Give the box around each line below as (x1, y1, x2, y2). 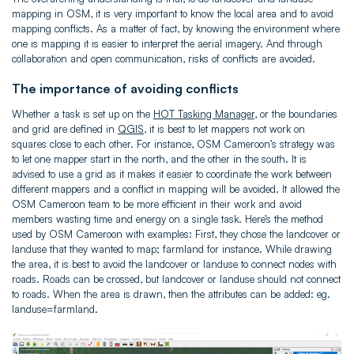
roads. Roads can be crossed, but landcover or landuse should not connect (12, 272, 341, 285)
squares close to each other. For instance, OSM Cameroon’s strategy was (12, 137, 335, 150)
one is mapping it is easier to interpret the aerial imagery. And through (12, 36, 322, 50)
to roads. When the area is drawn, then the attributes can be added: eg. (12, 287, 330, 300)
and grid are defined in (12, 122, 118, 135)
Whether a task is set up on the (12, 107, 153, 120)
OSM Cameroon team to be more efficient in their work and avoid (12, 197, 302, 210)
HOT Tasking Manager (153, 107, 254, 120)
